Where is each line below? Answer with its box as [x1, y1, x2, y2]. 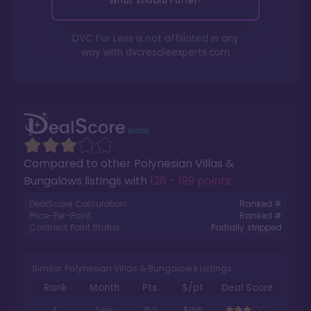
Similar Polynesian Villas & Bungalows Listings [32, 262, 233, 274]
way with [81, 46, 126, 59]
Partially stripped [210, 221, 282, 233]
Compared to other [24, 155, 134, 171]
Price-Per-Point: [29, 210, 93, 221]
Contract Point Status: [29, 221, 123, 233]
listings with [82, 173, 150, 189]
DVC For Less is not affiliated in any [72, 32, 239, 45]
